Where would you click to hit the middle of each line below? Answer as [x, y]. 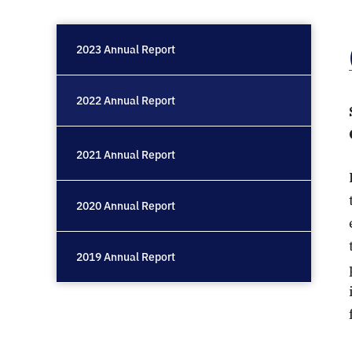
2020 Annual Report [126, 206]
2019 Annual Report [126, 257]
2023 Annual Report [126, 49]
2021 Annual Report [126, 155]
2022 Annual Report [126, 101]
